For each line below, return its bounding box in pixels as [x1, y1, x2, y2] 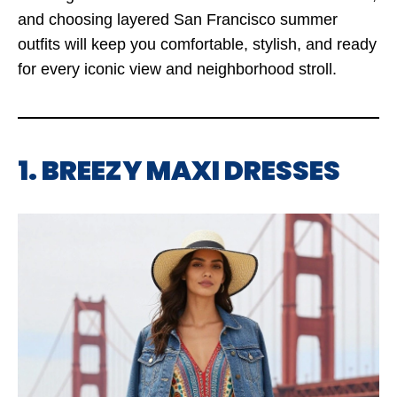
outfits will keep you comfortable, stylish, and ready [18, 35, 377, 53]
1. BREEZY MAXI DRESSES [18, 152, 340, 190]
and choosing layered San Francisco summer [18, 11, 338, 28]
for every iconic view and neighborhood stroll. [18, 60, 337, 78]
